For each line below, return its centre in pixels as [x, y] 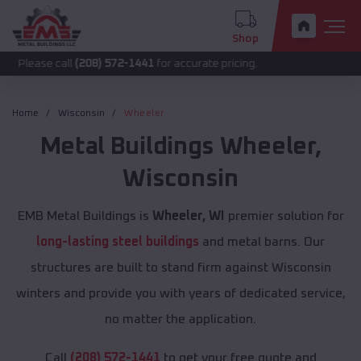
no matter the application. [180, 320]
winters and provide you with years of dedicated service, [180, 294]
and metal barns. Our [262, 242]
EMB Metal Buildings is [85, 216]
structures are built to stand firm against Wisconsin [180, 268]
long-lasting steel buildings [118, 242]
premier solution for [284, 216]
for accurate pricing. [149, 64]
